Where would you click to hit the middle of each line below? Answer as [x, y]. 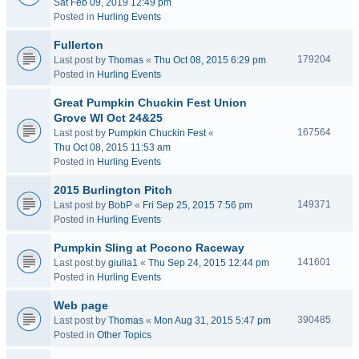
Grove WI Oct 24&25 [108, 118]
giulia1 [123, 263]
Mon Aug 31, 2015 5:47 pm [212, 321]
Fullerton [79, 45]
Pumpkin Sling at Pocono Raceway [149, 248]
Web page [81, 305]
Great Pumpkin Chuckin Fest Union [150, 103]
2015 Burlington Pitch [113, 190]
